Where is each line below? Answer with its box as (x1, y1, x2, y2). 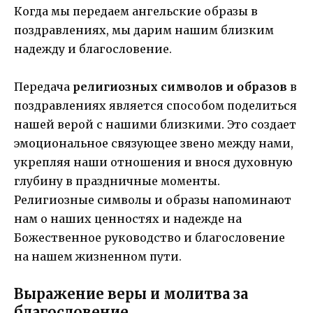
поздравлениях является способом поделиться (14, 99, 297, 113)
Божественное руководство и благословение (14, 231, 285, 245)
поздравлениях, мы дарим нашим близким (14, 23, 274, 38)
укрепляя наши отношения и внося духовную (14, 155, 293, 170)
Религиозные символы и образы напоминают (14, 193, 291, 208)
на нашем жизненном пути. (14, 249, 182, 264)
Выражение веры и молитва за (14, 285, 248, 303)
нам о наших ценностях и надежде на (14, 212, 242, 226)
